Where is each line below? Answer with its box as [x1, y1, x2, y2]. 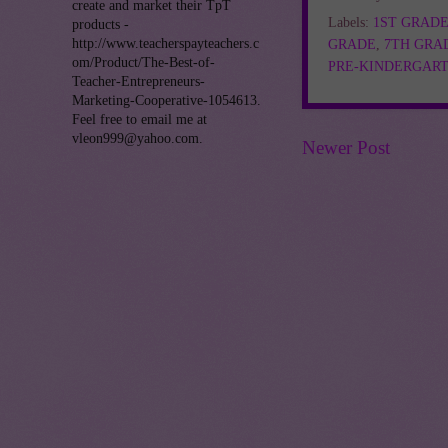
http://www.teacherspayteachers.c [72, 35, 259, 51]
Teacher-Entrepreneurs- [72, 73, 205, 89]
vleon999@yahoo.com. [72, 130, 203, 146]
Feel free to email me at [72, 111, 207, 127]
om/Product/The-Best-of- [72, 54, 215, 70]
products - [72, 16, 129, 32]
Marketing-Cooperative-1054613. [72, 92, 261, 108]
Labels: [328, 15, 373, 31]
